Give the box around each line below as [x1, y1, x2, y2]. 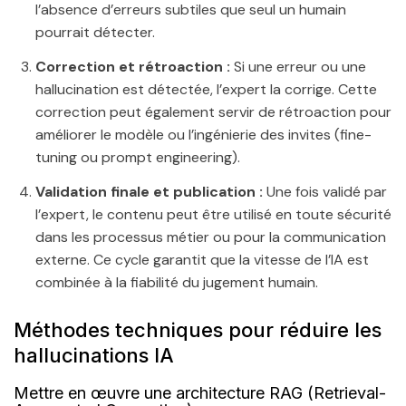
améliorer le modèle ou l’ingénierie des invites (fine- [35, 125, 372, 145]
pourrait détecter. [35, 23, 155, 43]
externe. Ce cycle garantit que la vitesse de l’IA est [35, 249, 369, 269]
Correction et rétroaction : [35, 57, 230, 77]
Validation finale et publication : [35, 181, 263, 201]
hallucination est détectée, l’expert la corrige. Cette [35, 80, 377, 100]
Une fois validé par [263, 181, 387, 201]
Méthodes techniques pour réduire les [14, 318, 382, 343]
